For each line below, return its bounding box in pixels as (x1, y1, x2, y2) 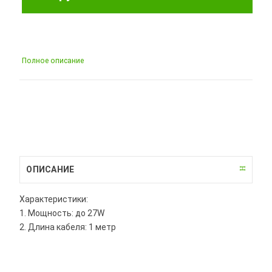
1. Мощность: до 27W (19, 208, 105, 218)
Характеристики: (19, 194, 89, 204)
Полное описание (22, 56, 84, 65)
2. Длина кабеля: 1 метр (19, 222, 117, 232)
